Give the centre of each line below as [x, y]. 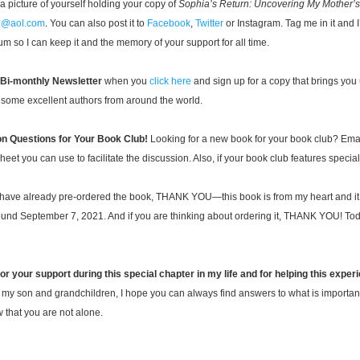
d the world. [178, 100]
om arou [128, 100]
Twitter [209, 23]
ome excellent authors [55, 100]
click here [170, 81]
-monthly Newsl [45, 81]
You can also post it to [97, 23]
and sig [209, 81]
